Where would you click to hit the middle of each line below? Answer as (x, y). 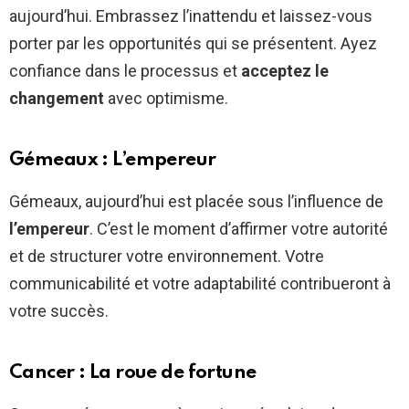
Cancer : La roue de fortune (133, 372)
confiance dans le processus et (125, 70)
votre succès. (59, 310)
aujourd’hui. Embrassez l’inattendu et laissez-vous (191, 16)
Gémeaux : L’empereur (113, 160)
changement (57, 98)
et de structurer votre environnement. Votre (167, 256)
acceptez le (285, 70)
